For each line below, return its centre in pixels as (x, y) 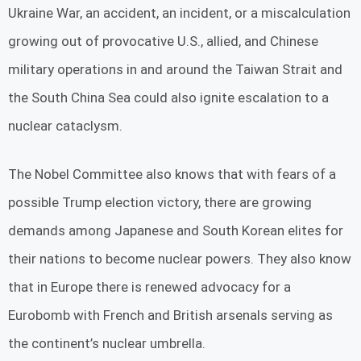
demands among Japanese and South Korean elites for (176, 231)
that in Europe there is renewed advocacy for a (149, 287)
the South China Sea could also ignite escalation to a (168, 97)
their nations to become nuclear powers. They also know (180, 259)
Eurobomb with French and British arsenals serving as (170, 315)
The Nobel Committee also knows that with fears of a (172, 174)
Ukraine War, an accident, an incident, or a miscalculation (179, 12)
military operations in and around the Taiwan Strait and (175, 69)
